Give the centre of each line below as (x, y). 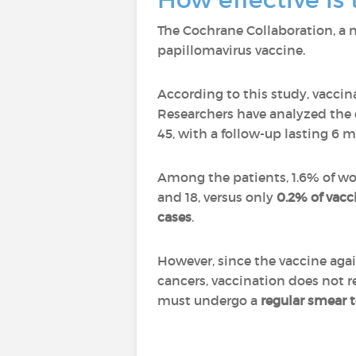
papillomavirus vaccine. (231, 50)
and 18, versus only (215, 197)
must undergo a (209, 300)
